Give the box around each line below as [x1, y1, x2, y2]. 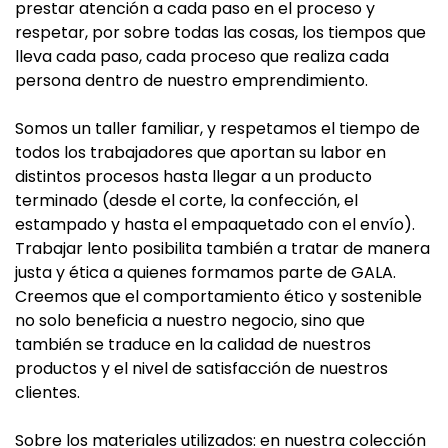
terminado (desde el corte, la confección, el [15, 189, 358, 212]
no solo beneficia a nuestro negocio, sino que [15, 309, 365, 332]
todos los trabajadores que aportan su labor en [15, 141, 386, 164]
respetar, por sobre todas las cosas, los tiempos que [15, 21, 426, 44]
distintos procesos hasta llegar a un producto [15, 165, 372, 188]
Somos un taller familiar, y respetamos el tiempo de [15, 117, 420, 140]
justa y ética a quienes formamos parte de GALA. [15, 261, 396, 284]
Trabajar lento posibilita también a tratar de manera [15, 237, 430, 260]
